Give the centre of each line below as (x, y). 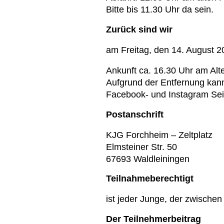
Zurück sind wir (139, 30)
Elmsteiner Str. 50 (141, 147)
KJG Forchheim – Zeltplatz (159, 135)
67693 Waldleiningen (148, 159)
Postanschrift (135, 115)
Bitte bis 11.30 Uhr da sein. (160, 10)
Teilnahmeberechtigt (150, 179)
